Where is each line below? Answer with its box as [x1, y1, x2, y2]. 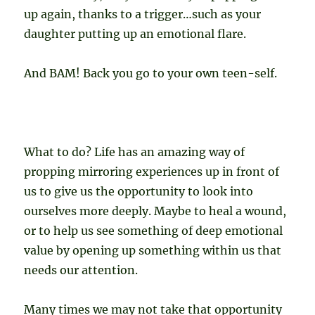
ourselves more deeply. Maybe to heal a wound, [24, 204, 290, 219]
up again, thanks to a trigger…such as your [24, 7, 262, 22]
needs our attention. [24, 263, 139, 278]
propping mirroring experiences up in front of [24, 165, 280, 179]
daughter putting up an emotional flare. [24, 27, 247, 41]
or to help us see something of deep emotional [24, 224, 283, 238]
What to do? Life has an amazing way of [24, 145, 245, 160]
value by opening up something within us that [24, 243, 282, 258]
